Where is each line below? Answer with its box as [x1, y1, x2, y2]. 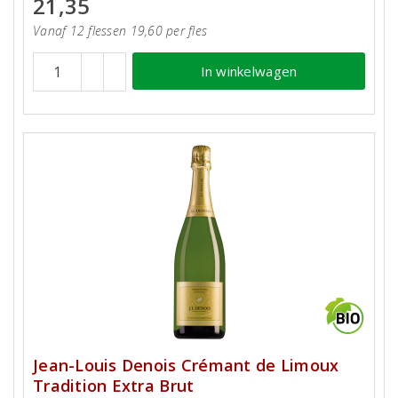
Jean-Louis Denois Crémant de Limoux [33, 354, 339, 376]
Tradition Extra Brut [33, 375, 195, 396]
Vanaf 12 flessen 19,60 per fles [33, 22, 208, 39]
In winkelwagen [200, 61, 298, 80]
